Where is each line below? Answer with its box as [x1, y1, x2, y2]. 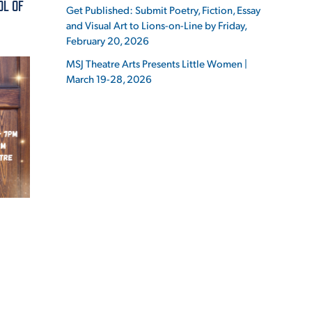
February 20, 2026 [66, 33, 150, 47]
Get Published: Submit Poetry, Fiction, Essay [66, 2, 261, 16]
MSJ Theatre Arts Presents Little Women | [66, 56, 248, 70]
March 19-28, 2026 [66, 72, 153, 85]
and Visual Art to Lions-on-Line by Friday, [66, 17, 247, 31]
